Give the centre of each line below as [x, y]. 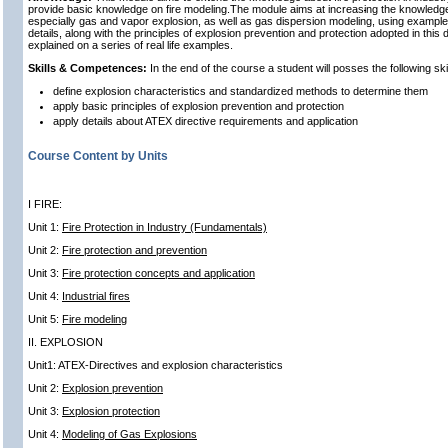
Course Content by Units [98, 156]
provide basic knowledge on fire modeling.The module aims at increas [196, 9]
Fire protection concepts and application [158, 273]
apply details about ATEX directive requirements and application [205, 121]
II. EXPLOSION [65, 342]
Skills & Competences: [89, 68]
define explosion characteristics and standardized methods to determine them [240, 91]
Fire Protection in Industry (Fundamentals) [164, 227]
